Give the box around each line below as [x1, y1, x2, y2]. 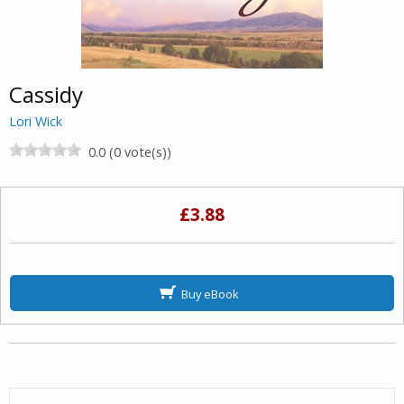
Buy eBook [180, 285, 239, 302]
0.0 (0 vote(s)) [88, 143, 171, 161]
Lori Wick [9, 112, 62, 130]
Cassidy [9, 78, 83, 109]
